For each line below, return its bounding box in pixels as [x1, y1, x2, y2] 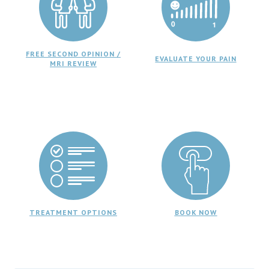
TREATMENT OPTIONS [29, 208, 117, 217]
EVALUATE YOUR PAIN [155, 53, 237, 63]
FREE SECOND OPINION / [26, 49, 121, 58]
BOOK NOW [174, 208, 217, 217]
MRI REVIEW [50, 58, 97, 68]
